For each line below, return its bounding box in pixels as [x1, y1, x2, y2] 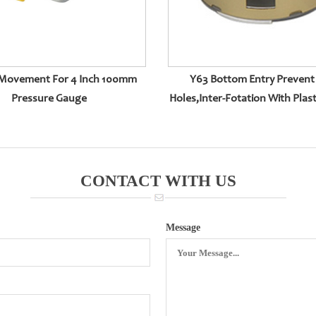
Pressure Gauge [11, 93, 87, 105]
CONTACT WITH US [80, 172, 236, 190]
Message [166, 222, 201, 233]
